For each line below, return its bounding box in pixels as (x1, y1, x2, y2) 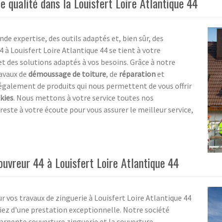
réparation (119, 68, 156, 79)
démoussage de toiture (28, 68, 106, 79)
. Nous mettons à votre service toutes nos (13, 92, 154, 103)
